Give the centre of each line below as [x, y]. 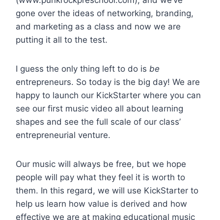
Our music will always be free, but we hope [101, 164]
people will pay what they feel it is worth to [100, 177]
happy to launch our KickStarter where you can [108, 95]
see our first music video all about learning [99, 108]
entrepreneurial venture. [63, 135]
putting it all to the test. [62, 40]
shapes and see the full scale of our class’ [98, 122]
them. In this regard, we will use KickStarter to [107, 190]
